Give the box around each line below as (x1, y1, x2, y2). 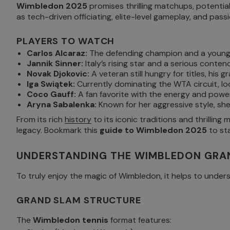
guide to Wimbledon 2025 (100, 125, 207, 136)
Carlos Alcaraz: (27, 48, 87, 59)
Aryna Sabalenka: (27, 99, 97, 110)
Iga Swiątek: (27, 79, 75, 90)
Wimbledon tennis (33, 215, 108, 226)
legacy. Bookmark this (16, 125, 100, 136)
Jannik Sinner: (27, 58, 83, 69)
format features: (108, 215, 171, 226)
